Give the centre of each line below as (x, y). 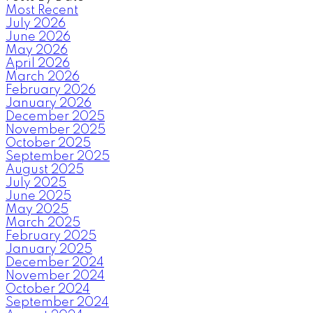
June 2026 (38, 37)
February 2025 (51, 236)
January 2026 (49, 103)
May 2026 (37, 50)
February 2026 (51, 90)
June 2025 (38, 196)
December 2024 (55, 262)
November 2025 (56, 130)
